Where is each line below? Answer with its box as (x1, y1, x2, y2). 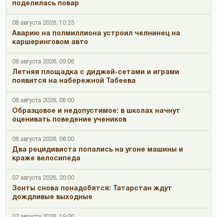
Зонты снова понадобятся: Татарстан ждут (12, 185, 172, 192)
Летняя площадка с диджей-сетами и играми (12, 69, 179, 76)
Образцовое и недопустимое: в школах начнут (12, 108, 180, 114)
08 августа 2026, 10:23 (12, 20, 74, 26)
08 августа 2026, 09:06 (12, 59, 74, 64)
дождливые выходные (12, 194, 93, 201)
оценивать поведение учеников (12, 116, 126, 123)
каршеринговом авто (12, 39, 88, 46)
